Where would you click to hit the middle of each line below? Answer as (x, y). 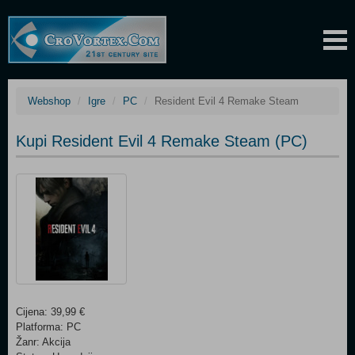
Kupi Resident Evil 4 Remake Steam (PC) (162, 141)
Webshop (49, 101)
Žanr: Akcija (43, 342)
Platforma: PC (48, 327)
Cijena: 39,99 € (50, 312)
